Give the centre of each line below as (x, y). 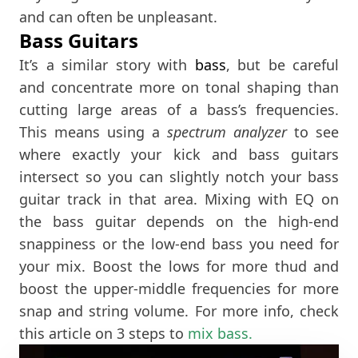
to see (313, 131)
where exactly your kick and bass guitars (179, 154)
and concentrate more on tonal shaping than (179, 87)
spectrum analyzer (227, 131)
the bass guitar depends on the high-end (179, 221)
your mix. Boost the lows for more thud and (179, 266)
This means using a (93, 131)
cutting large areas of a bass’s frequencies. (179, 109)
